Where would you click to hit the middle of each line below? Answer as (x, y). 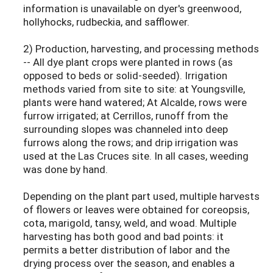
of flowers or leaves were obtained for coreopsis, (136, 210)
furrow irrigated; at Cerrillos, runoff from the (126, 116)
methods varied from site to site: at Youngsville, (134, 89)
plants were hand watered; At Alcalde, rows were (135, 102)
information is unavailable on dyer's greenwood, (132, 9)
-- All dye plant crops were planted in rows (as (128, 62)
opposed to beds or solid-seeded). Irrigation (125, 76)
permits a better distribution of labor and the (126, 250)
